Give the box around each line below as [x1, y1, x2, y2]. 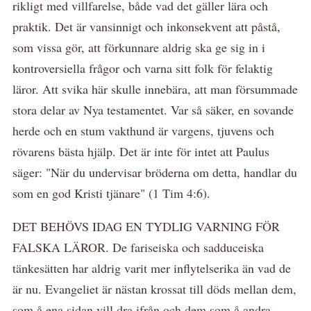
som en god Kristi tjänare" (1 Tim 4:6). [12, 184, 210, 201]
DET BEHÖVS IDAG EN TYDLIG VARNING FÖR [12, 217, 280, 235]
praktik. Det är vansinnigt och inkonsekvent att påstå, [12, 17, 280, 35]
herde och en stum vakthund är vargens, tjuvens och [12, 121, 274, 139]
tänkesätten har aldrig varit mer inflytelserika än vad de [12, 259, 291, 276]
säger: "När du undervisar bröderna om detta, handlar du [12, 163, 297, 180]
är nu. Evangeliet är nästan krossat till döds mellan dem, [12, 280, 296, 297]
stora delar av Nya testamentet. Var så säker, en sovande [12, 101, 294, 118]
